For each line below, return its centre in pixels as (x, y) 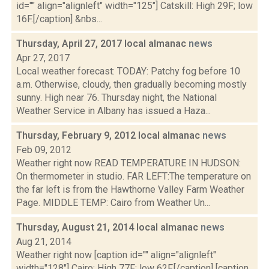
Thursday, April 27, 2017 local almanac (102, 44)
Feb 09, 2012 (44, 150)
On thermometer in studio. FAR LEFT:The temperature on (134, 176)
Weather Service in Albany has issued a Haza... (113, 111)
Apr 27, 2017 (43, 58)
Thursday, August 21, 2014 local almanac (108, 227)
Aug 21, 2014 (44, 242)
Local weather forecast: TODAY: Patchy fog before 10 (128, 71)
